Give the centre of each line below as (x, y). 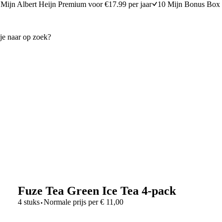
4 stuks (28, 202)
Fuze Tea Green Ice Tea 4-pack (97, 191)
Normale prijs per (71, 202)
